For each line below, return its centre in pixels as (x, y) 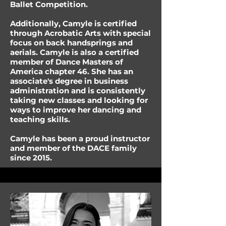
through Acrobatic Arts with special (80, 33)
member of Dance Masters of (67, 62)
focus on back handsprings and (71, 43)
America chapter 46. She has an (72, 71)
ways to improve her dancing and (76, 110)
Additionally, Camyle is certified (73, 23)
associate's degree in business (69, 81)
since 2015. (31, 158)
